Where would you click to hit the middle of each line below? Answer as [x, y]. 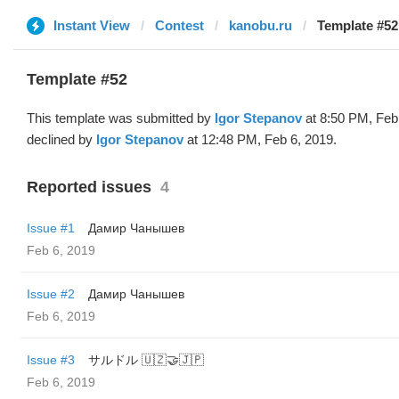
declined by [61, 139]
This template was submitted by [121, 118]
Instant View [92, 25]
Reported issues [89, 187]
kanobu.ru [261, 25]
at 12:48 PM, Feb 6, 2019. [260, 139]
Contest [179, 25]
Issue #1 [51, 228]
